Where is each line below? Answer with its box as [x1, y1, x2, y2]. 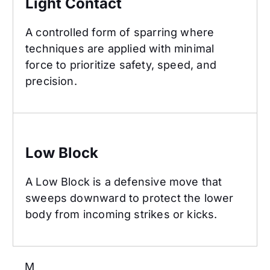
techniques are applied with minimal [25, 42, 215, 55]
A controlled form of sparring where [25, 26, 215, 39]
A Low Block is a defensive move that [25, 175, 222, 189]
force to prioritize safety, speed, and [25, 58, 216, 72]
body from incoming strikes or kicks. [25, 208, 218, 221]
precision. [25, 75, 77, 88]
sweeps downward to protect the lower [25, 192, 234, 205]
